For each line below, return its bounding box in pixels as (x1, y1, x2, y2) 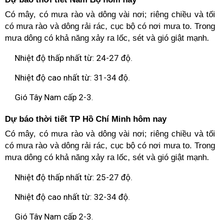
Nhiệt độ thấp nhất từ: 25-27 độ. (15, 172, 133, 182)
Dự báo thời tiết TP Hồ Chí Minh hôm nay (5, 114, 166, 124)
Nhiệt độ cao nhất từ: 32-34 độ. (15, 192, 130, 202)
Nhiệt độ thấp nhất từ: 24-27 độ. (15, 53, 133, 63)
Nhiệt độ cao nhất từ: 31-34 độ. (15, 73, 130, 82)
